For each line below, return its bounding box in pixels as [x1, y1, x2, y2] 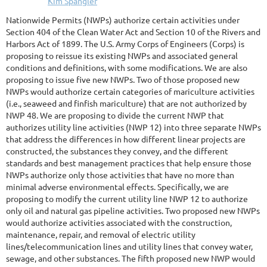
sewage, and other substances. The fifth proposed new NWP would [6, 253, 255, 263]
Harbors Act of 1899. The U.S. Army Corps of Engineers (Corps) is [6, 38, 244, 49]
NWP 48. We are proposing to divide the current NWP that [6, 110, 224, 120]
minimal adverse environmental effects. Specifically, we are [6, 181, 229, 192]
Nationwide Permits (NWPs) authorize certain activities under [6, 14, 240, 25]
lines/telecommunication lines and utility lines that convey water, [6, 241, 253, 252]
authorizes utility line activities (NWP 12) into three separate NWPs [6, 122, 261, 132]
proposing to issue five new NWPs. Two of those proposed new [6, 74, 240, 85]
